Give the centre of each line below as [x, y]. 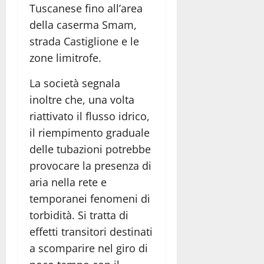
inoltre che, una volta [82, 99]
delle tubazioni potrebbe [90, 149]
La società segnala [75, 83]
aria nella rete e [68, 182]
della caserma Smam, [83, 24]
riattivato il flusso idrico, [90, 116]
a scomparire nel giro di [89, 248]
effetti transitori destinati [91, 231]
